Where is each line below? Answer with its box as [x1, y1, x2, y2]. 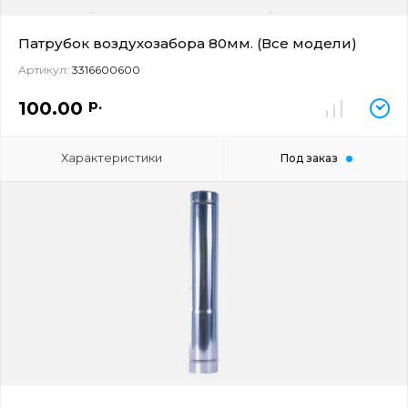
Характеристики [61, 150, 163, 165]
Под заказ [280, 151, 338, 165]
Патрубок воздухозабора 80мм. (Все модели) [18, 35, 357, 52]
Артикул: [18, 63, 69, 76]
